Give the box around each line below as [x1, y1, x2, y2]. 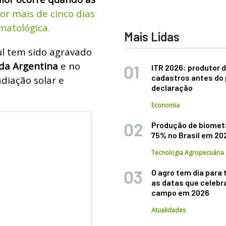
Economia [151, 101, 180, 109]
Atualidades [151, 206, 186, 214]
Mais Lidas [124, 29, 180, 44]
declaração [151, 83, 193, 92]
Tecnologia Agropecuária [151, 148, 224, 157]
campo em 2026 [151, 188, 210, 197]
